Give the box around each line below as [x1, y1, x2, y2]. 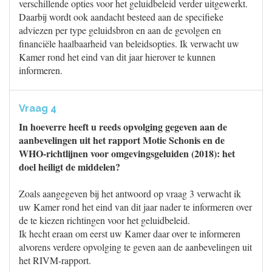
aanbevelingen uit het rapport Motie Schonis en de [19, 133, 225, 147]
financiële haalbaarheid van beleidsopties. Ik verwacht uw [19, 37, 239, 50]
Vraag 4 [19, 103, 56, 114]
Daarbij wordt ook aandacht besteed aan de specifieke [19, 10, 223, 23]
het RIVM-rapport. [19, 254, 91, 267]
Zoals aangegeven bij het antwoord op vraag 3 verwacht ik [19, 187, 241, 200]
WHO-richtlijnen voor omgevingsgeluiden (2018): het [19, 146, 235, 160]
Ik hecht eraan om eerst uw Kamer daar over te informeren [19, 227, 240, 240]
